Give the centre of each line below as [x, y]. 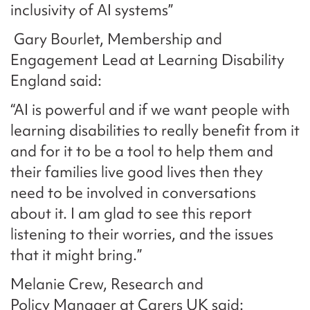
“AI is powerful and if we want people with [150, 109]
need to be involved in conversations [133, 192]
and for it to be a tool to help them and [142, 151]
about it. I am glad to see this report [131, 213]
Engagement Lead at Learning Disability [147, 60]
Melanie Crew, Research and [107, 284]
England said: [58, 80]
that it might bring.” [78, 255]
